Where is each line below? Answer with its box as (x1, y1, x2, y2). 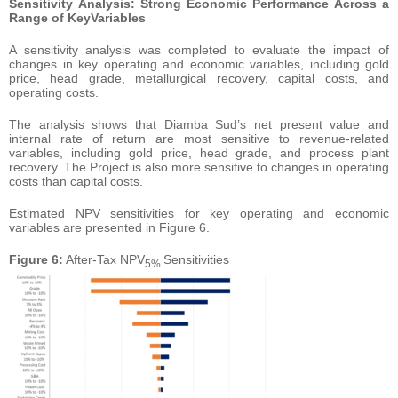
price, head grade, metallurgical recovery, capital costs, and (9, 70, 389, 85)
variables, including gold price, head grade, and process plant (9, 145, 389, 160)
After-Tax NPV (63, 251, 145, 267)
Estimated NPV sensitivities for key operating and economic (9, 205, 389, 220)
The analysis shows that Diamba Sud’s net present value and (9, 116, 389, 131)
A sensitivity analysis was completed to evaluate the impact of (9, 42, 389, 57)
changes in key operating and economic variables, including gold (9, 56, 389, 71)
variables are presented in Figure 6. (9, 219, 210, 235)
